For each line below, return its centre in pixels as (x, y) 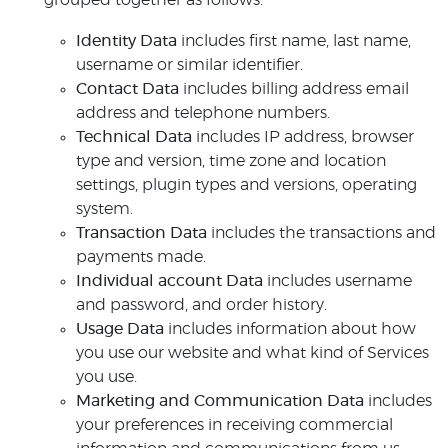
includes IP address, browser (303, 137)
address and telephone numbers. (203, 113)
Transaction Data (141, 233)
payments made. (141, 257)
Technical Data (134, 137)
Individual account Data (169, 281)
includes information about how (290, 329)
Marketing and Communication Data (220, 401)
